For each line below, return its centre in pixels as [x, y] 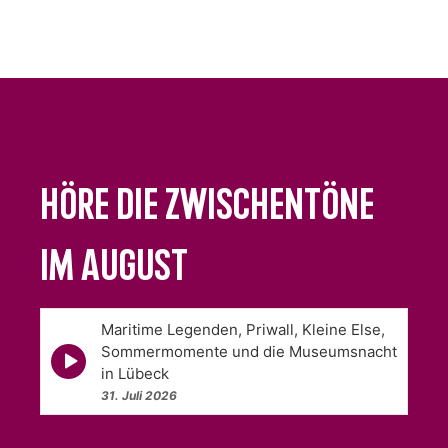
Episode [78, 352]
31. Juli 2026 [139, 395]
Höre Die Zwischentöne [207, 208]
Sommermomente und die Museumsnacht [249, 351]
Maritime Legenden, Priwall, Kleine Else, [243, 329]
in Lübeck [135, 373]
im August [114, 269]
